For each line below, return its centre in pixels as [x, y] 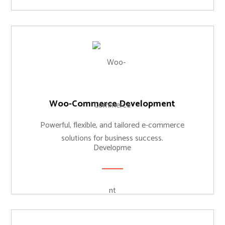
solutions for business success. [113, 138]
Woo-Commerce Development [113, 104]
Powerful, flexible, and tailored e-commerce [113, 125]
